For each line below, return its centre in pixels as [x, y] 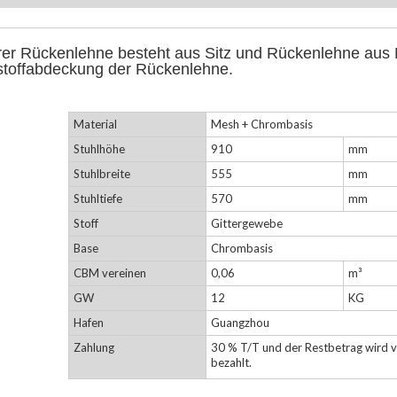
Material [95, 125]
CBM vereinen [109, 273]
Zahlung [93, 348]
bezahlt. [231, 363]
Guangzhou [240, 323]
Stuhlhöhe [99, 149]
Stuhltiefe [97, 199]
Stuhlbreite [101, 174]
